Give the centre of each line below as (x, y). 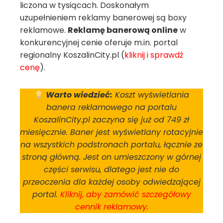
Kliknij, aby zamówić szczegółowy (125, 194)
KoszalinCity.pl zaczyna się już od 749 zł (111, 120)
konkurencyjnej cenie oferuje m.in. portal (99, 43)
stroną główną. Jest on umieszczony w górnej (111, 157)
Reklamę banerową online (123, 30)
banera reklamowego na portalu (111, 107)
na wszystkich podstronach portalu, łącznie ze (111, 145)
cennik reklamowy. (111, 207)
